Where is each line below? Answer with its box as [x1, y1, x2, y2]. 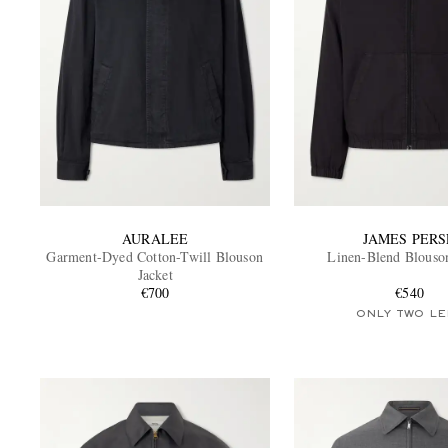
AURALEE [122, 228, 189, 248]
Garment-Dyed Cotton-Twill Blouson [46, 246, 264, 266]
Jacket [137, 264, 173, 284]
